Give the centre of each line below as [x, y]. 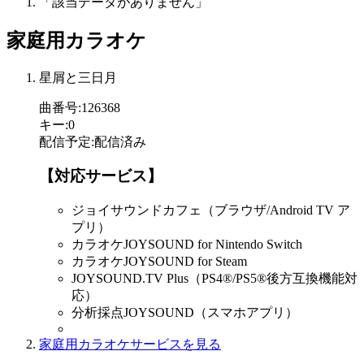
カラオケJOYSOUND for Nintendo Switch [187, 245]
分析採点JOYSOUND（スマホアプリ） [185, 313]
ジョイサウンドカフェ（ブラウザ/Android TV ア [211, 210]
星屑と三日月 [78, 77]
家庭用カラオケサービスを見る [130, 344]
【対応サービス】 [101, 176]
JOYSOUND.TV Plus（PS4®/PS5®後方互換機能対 [214, 279]
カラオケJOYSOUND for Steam [159, 262]
